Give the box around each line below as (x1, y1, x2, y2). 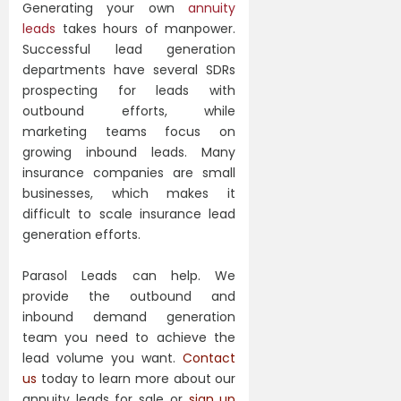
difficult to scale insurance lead (22, 204, 236, 223)
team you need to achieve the (22, 328, 236, 346)
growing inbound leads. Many (22, 142, 236, 161)
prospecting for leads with (22, 81, 236, 99)
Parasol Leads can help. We (22, 266, 236, 285)
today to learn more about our (40, 369, 236, 388)
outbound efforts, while (22, 101, 236, 120)
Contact (183, 348, 236, 367)
